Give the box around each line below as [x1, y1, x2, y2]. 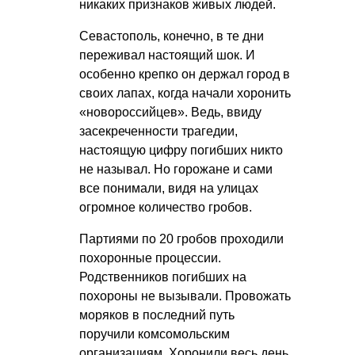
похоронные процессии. [79, 250, 221, 265]
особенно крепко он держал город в [79, 67, 290, 81]
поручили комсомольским [79, 326, 230, 341]
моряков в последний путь [79, 307, 235, 322]
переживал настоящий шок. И [79, 48, 255, 62]
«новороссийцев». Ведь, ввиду [79, 105, 261, 119]
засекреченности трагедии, [79, 124, 238, 138]
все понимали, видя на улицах [79, 181, 258, 195]
